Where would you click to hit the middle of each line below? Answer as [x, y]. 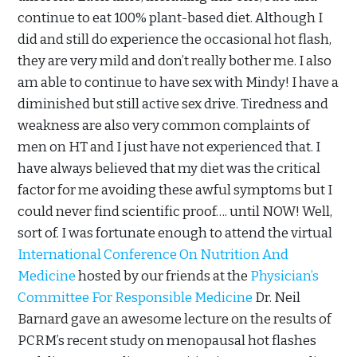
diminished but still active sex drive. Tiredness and [173, 104]
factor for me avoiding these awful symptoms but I [175, 190]
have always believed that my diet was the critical [169, 169]
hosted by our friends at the [163, 277]
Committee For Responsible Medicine [135, 298]
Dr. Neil [277, 298]
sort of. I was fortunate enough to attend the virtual [175, 233]
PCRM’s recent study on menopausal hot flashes [167, 341]
